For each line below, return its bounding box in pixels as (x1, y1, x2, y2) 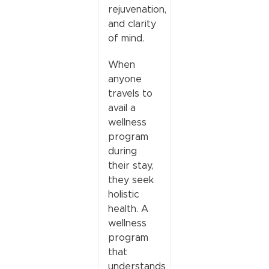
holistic (107, 188, 139, 200)
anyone (107, 73, 142, 85)
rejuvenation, (107, 3, 166, 15)
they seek (107, 174, 154, 186)
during (107, 145, 137, 157)
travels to (107, 87, 153, 99)
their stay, (107, 159, 153, 171)
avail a (107, 101, 136, 113)
